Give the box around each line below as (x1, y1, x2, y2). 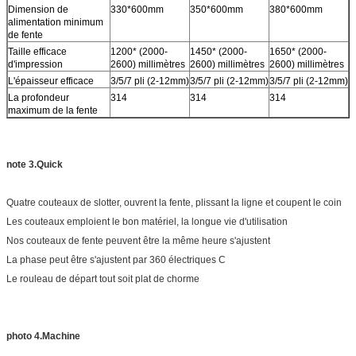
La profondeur (8, 91, 69, 103)
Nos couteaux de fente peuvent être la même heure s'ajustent (6, 234, 270, 246)
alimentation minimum (8, 16, 103, 28)
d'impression (8, 58, 63, 70)
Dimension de (8, 3, 68, 15)
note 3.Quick (6, 158, 63, 170)
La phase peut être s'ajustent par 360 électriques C (6, 253, 226, 265)
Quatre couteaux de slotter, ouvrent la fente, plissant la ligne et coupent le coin (6, 196, 342, 208)
